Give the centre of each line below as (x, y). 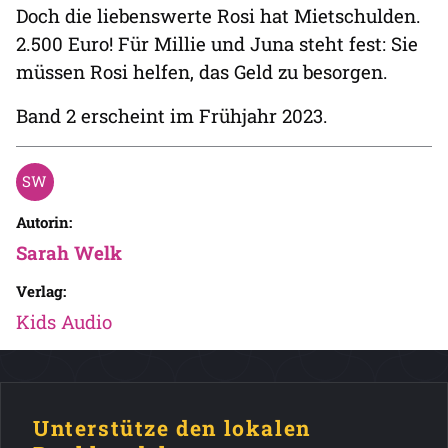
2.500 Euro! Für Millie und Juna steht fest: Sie (217, 43)
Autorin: (44, 222)
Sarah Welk (69, 252)
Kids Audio (64, 321)
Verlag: (41, 291)
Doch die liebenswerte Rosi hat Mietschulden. (218, 15)
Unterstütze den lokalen (172, 428)
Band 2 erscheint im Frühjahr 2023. (172, 115)
